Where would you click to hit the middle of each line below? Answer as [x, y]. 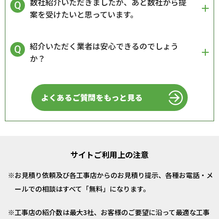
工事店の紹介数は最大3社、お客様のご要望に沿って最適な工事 [112, 212]
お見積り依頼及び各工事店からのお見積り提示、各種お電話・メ [114, 175]
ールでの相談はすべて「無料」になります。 [82, 189]
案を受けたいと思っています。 [84, 14]
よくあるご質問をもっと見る [92, 98]
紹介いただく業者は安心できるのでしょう [104, 46]
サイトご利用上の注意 [109, 155]
